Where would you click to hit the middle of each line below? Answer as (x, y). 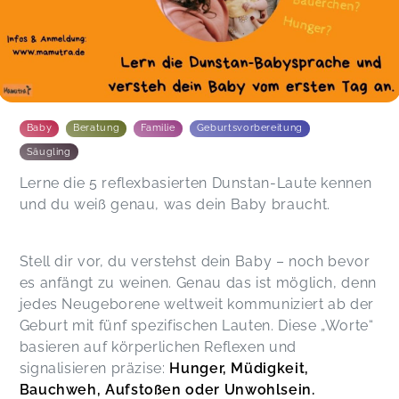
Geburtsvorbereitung (249, 128)
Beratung (97, 128)
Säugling (49, 151)
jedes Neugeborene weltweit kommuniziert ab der (197, 304)
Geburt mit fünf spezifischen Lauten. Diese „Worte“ (196, 325)
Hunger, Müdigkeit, (239, 368)
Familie (158, 128)
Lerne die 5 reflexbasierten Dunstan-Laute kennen (195, 183)
